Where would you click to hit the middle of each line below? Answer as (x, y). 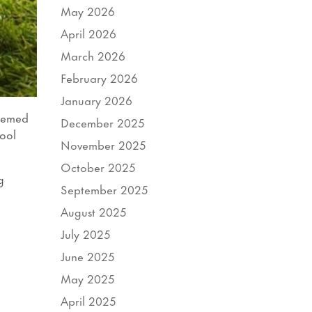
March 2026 (93, 55)
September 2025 (105, 188)
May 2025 (88, 278)
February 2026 (100, 77)
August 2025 (94, 211)
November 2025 (104, 144)
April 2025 (89, 300)
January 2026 (97, 99)
